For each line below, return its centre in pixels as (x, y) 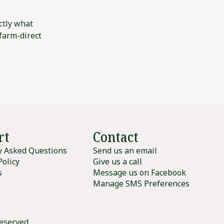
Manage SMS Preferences (141, 184)
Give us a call (117, 162)
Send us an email (125, 151)
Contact (115, 137)
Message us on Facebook (139, 173)
